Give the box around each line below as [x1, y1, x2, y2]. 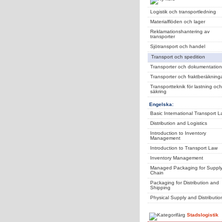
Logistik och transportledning [150, 9, 216, 14]
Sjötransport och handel [150, 44, 205, 49]
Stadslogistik [187, 212, 219, 218]
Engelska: [149, 102, 173, 107]
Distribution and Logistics [150, 120, 207, 126]
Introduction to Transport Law [150, 145, 218, 151]
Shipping [150, 185, 170, 190]
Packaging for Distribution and [150, 180, 219, 185]
